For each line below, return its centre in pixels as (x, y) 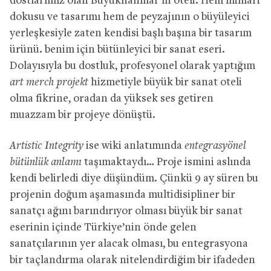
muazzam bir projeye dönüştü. (83, 115)
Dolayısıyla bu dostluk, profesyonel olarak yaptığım (132, 66)
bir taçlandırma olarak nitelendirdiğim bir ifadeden (132, 260)
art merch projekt (49, 82)
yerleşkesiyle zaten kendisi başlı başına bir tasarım (131, 33)
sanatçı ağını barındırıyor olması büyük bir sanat (126, 211)
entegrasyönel (215, 146)
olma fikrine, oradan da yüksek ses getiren (112, 99)
